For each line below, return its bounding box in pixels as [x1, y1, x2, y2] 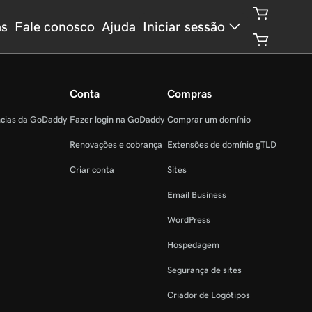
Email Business [167, 189, 226, 200]
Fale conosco [15, 18, 95, 34]
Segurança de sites [167, 265, 242, 275]
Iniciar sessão [143, 18, 226, 34]
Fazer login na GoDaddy [70, 114, 164, 125]
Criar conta [70, 164, 114, 175]
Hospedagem [167, 240, 219, 250]
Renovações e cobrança [70, 139, 162, 150]
